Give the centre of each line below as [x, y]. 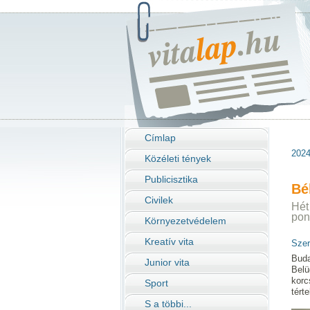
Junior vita [167, 262]
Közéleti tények [178, 158]
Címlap [160, 138]
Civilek [159, 200]
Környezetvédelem [185, 221]
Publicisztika [171, 179]
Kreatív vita [169, 241]
